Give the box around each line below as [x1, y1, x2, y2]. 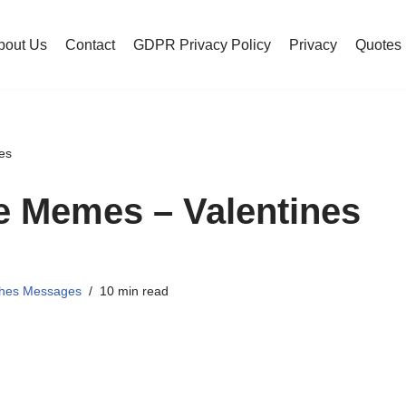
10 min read [100, 284, 169, 298]
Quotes [355, 36, 401, 53]
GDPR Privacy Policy [133, 36, 271, 53]
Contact [65, 36, 115, 53]
